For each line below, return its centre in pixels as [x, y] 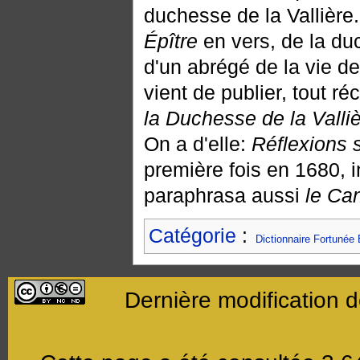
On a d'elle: [197, 144]
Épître [170, 41]
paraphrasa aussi [224, 195]
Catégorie [192, 236]
